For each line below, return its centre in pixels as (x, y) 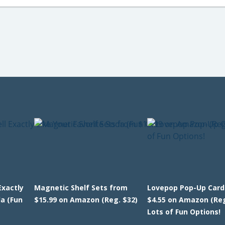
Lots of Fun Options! (184, 212)
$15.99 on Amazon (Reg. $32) (86, 200)
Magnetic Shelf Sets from (81, 188)
